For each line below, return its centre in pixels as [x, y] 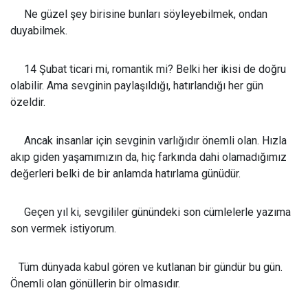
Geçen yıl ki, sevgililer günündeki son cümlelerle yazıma [151, 212]
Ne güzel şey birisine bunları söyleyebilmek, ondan [139, 14]
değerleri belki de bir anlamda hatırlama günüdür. [125, 174]
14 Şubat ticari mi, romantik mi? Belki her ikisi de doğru [148, 69]
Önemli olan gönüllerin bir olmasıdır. [95, 284]
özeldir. [28, 102]
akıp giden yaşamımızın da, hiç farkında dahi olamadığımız [148, 157]
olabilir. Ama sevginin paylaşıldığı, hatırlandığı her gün [137, 86]
